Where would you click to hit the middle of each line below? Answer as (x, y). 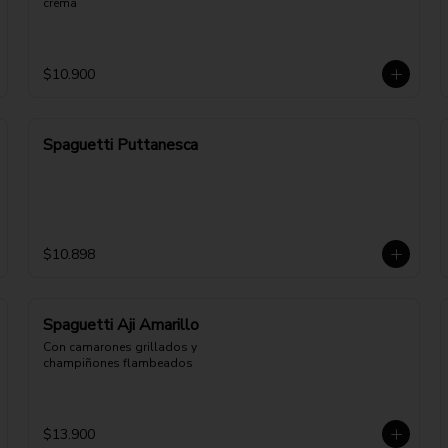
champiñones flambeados (118, 363)
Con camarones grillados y (120, 347)
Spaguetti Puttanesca (120, 145)
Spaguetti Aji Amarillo (121, 325)
